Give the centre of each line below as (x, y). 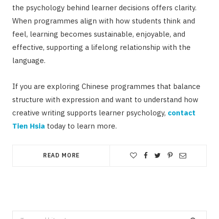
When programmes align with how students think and (104, 21)
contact (182, 112)
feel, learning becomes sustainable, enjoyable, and (99, 34)
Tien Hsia (29, 126)
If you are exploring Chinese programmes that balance (106, 86)
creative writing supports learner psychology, (90, 112)
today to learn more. (81, 126)
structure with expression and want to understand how (105, 99)
